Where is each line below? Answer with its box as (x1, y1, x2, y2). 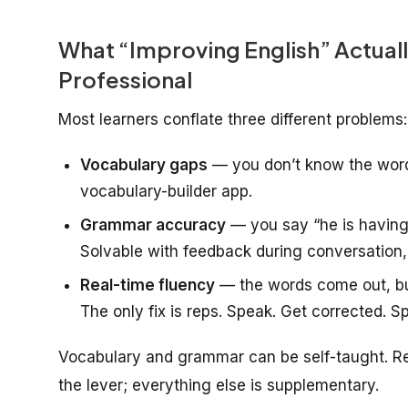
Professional (58, 65, 192, 93)
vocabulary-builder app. (80, 181, 252, 200)
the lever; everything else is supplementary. (58, 375, 379, 394)
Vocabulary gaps (80, 155, 208, 174)
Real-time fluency (80, 275, 215, 294)
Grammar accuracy (80, 215, 226, 234)
